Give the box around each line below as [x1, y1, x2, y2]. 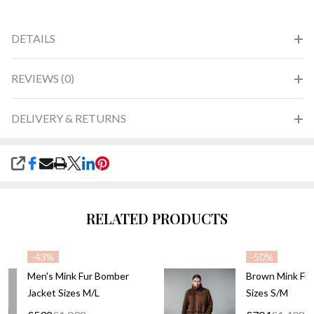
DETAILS [11, 31, 55, 45]
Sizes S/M [245, 286, 288, 299]
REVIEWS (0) [11, 71, 74, 85]
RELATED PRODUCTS [86, 208, 228, 228]
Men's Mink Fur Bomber [27, 269, 129, 282]
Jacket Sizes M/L [27, 286, 100, 299]
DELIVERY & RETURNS [11, 111, 126, 125]
